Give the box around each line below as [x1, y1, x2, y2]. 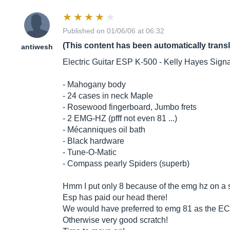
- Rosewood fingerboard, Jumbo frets [63, 103, 197, 112]
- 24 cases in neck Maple [63, 91, 153, 101]
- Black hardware [63, 137, 124, 146]
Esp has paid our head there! [63, 193, 167, 202]
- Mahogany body [63, 80, 126, 89]
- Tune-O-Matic [63, 148, 117, 157]
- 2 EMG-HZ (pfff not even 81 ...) [63, 114, 177, 123]
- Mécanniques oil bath [63, 125, 145, 135]
